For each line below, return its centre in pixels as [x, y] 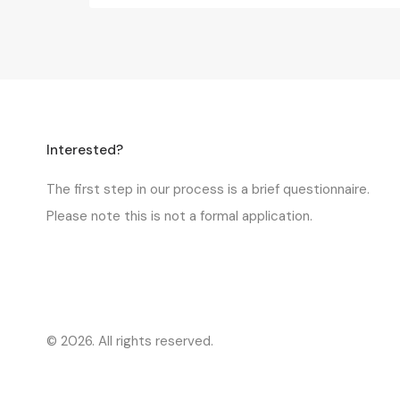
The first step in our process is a [149, 189]
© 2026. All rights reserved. [130, 341]
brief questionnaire [309, 189]
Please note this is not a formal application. [179, 216]
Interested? [85, 150]
